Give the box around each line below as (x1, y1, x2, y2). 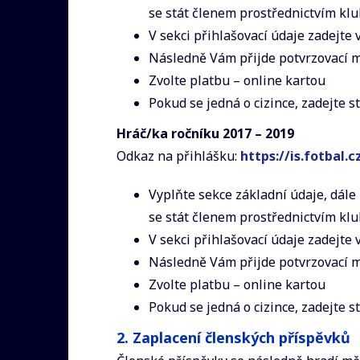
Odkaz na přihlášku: (117, 146, 240, 165)
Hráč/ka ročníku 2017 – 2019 (117, 124, 294, 142)
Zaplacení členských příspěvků (133, 327, 350, 347)
